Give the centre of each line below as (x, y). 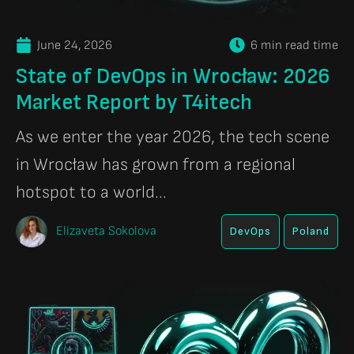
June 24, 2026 (75, 45)
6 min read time (294, 45)
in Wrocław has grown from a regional (156, 164)
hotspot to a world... (91, 192)
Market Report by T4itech (134, 102)
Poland (311, 231)
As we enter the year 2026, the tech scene (173, 137)
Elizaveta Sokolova (105, 231)
